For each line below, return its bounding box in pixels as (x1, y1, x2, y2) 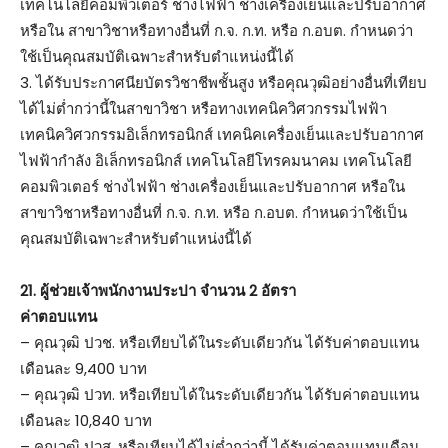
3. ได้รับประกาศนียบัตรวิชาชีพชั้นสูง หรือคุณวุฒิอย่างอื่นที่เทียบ (20, 71, 427, 93)
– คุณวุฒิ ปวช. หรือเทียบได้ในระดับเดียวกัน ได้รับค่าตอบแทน (20, 331, 419, 353)
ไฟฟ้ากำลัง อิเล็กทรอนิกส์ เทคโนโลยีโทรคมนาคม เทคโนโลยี (20, 149, 412, 171)
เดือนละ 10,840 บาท (20, 409, 152, 431)
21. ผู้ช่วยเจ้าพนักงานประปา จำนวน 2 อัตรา (20, 279, 296, 301)
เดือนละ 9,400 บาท (20, 357, 147, 379)
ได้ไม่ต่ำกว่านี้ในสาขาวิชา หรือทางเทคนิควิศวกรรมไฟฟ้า (20, 97, 387, 119)
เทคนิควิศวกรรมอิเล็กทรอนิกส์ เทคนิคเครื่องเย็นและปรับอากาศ (20, 123, 424, 145)
